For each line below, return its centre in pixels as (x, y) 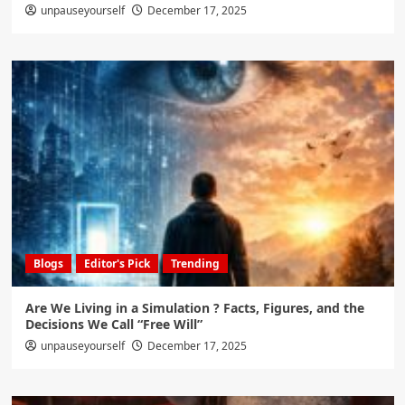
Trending (195, 264)
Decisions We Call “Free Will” (113, 325)
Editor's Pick (117, 264)
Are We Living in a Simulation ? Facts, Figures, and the (194, 308)
